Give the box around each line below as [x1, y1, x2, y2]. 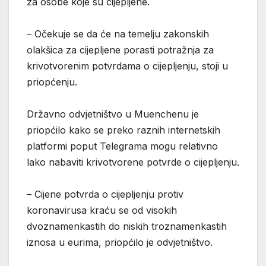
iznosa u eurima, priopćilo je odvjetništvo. [27, 236, 213, 248]
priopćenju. [27, 75, 77, 88]
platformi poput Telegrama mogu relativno [27, 140, 218, 152]
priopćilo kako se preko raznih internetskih [27, 123, 220, 136]
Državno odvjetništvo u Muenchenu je [27, 107, 199, 120]
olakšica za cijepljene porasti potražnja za [27, 43, 214, 56]
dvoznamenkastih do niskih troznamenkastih [27, 220, 227, 232]
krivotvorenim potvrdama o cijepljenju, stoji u [27, 59, 228, 72]
